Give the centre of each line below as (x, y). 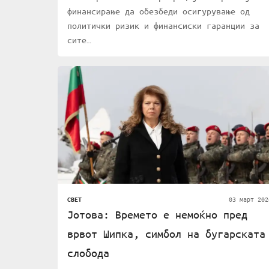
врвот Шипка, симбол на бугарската (166, 234)
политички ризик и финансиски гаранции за (163, 26)
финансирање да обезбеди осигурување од (159, 11)
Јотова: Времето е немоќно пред (157, 215)
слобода (88, 253)
